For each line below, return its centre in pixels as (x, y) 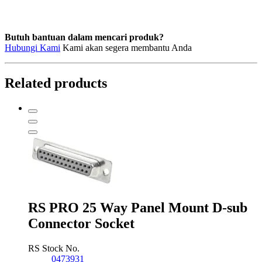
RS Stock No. (54, 248)
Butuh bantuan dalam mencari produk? (84, 37)
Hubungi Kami (32, 47)
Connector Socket (81, 223)
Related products (56, 83)
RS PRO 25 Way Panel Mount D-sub (138, 207)
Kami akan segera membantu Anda (126, 47)
